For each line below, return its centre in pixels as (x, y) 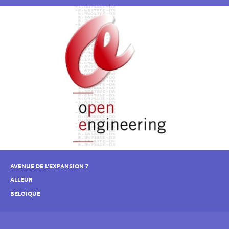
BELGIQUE (25, 194)
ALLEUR (21, 180)
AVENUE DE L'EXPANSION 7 (49, 167)
